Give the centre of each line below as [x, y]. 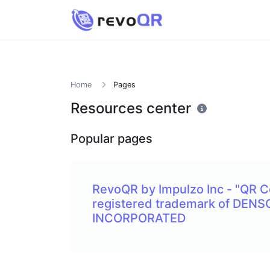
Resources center [131, 108]
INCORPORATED [139, 218]
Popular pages [111, 139]
